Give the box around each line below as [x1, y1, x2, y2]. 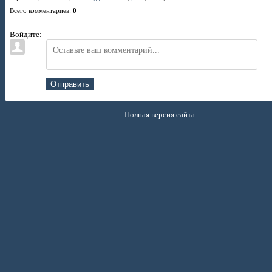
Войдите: [10, 30, 42, 39]
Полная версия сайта [124, 110, 195, 119]
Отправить [50, 79, 89, 89]
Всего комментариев [10, 7, 69, 14]
